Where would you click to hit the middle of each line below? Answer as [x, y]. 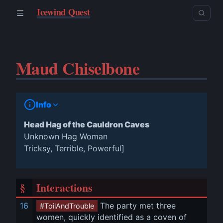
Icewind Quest [63, 12]
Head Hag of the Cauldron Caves [87, 124]
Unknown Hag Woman [66, 136]
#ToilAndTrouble [67, 206]
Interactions [64, 187]
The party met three [138, 206]
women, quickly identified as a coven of [113, 217]
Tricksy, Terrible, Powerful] [74, 148]
